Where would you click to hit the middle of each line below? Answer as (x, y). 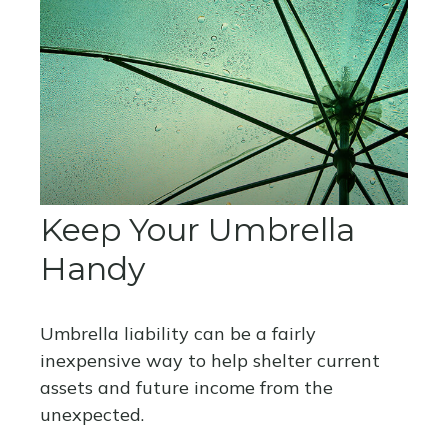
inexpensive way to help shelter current (210, 361)
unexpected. (92, 415)
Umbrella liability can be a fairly (178, 334)
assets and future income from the (186, 388)
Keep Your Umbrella (197, 230)
